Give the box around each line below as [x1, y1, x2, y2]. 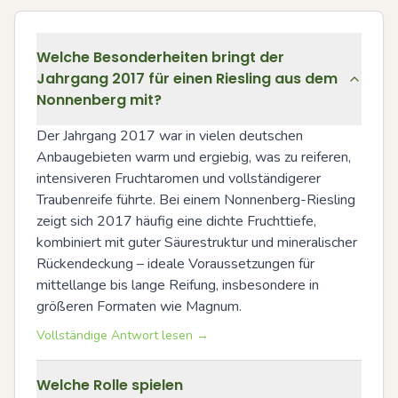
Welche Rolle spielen [36, 375, 183, 396]
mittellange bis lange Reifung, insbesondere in [36, 275, 319, 296]
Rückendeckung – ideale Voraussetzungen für [36, 254, 314, 275]
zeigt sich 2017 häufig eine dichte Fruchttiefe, [36, 211, 316, 232]
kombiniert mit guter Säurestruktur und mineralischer [36, 233, 357, 253]
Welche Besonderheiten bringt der [36, 47, 284, 68]
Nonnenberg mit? [36, 90, 162, 111]
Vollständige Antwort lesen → [36, 327, 209, 345]
